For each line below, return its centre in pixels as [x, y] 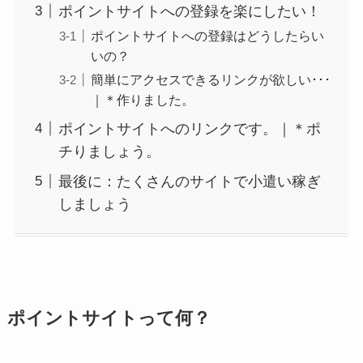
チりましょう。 [109, 151]
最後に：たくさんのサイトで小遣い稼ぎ [189, 181]
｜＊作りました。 [142, 99]
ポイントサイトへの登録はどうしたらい [207, 35]
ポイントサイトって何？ [109, 319]
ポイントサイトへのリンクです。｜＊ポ [189, 128]
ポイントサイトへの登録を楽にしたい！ [189, 11]
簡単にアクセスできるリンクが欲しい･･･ [210, 79]
